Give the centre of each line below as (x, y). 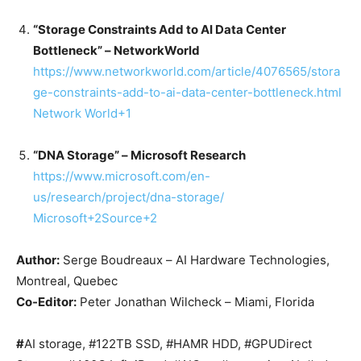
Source (122, 218)
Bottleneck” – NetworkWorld (116, 51)
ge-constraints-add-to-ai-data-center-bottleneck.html (187, 93)
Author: (38, 260)
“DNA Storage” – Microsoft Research (139, 156)
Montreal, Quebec (67, 281)
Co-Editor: (46, 302)
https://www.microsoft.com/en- (122, 176)
